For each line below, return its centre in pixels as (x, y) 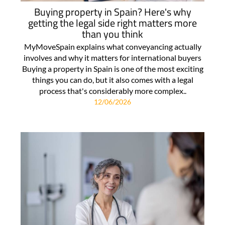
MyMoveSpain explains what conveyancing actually (113, 46)
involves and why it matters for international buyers (113, 57)
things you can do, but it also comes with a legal (113, 79)
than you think (113, 34)
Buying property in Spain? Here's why (113, 12)
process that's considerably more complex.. (113, 90)
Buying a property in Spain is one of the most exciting (113, 68)
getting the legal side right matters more (113, 23)
